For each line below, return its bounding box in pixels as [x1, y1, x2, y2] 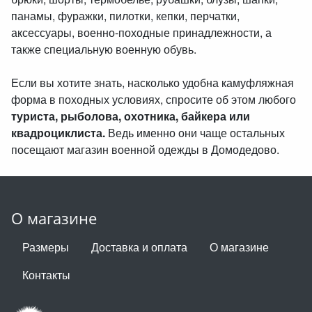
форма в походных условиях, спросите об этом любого [11, 91, 296, 108]
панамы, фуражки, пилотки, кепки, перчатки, [11, 8, 240, 24]
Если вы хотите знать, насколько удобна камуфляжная [11, 75, 294, 91]
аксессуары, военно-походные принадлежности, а [11, 24, 272, 41]
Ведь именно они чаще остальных [105, 125, 285, 141]
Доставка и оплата [91, 239, 187, 256]
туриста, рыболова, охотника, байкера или [11, 108, 250, 125]
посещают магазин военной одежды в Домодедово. [11, 141, 279, 158]
